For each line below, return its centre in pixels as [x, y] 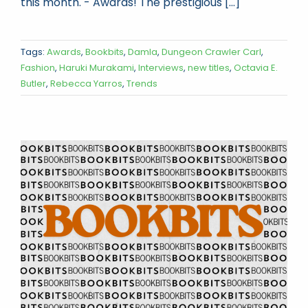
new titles [209, 67]
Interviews [161, 67]
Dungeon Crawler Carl [211, 52]
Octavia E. [256, 67]
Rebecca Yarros [86, 83]
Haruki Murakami [97, 67]
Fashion [38, 67]
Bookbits [104, 52]
